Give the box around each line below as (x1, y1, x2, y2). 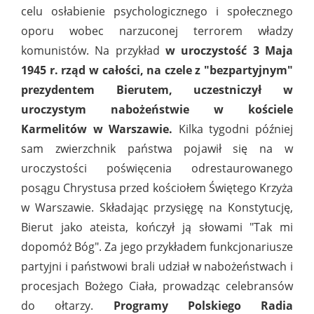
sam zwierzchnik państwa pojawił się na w (21, 141, 293, 157)
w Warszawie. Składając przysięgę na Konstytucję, (21, 200, 293, 216)
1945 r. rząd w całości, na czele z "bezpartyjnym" (21, 62, 293, 78)
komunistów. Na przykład (21, 43, 165, 59)
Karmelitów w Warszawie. (21, 121, 173, 137)
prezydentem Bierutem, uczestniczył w (21, 82, 293, 98)
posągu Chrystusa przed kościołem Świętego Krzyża (21, 180, 293, 196)
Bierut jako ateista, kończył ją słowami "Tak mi (21, 219, 293, 235)
